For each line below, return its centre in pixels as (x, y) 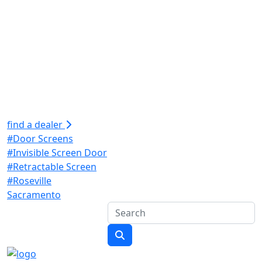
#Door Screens (40, 138)
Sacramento (34, 194)
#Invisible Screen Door (57, 152)
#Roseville (29, 180)
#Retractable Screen (52, 166)
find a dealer (36, 124)
